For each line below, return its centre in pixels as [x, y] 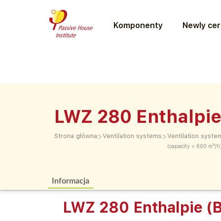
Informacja [71, 180]
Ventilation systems [132, 136]
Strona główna [76, 136]
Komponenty [138, 25]
